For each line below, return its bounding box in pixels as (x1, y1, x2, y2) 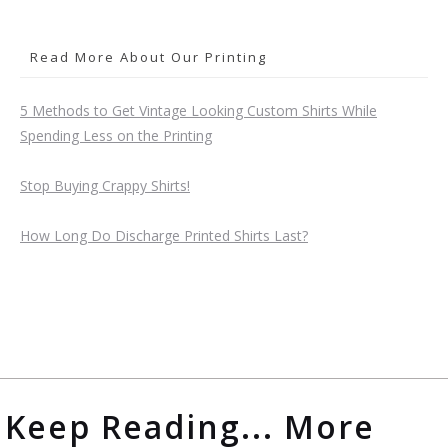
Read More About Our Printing (30, 48, 267, 67)
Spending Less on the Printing (20, 126, 212, 146)
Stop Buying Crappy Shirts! (20, 176, 190, 196)
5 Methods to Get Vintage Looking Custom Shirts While (20, 101, 377, 121)
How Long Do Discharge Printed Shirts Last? (20, 226, 308, 246)
